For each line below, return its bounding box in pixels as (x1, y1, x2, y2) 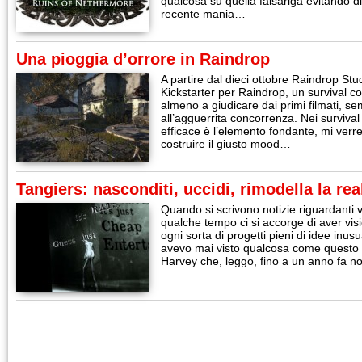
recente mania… (161, 7, 246, 20)
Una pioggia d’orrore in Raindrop (16, 50, 270, 68)
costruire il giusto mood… (161, 137, 291, 150)
